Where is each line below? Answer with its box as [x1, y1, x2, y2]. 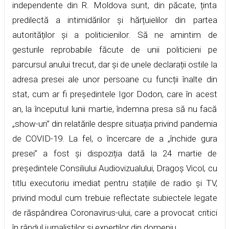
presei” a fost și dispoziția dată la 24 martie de [12, 148, 217, 158]
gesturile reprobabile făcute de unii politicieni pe [12, 44, 217, 55]
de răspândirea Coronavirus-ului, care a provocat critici [12, 207, 217, 218]
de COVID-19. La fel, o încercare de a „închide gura [12, 133, 217, 144]
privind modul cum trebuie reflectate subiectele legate [12, 192, 217, 203]
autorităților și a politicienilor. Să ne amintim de [12, 29, 217, 40]
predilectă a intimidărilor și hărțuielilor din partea [12, 14, 217, 25]
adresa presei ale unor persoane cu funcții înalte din [12, 74, 217, 84]
